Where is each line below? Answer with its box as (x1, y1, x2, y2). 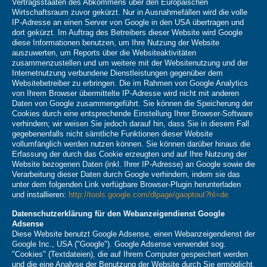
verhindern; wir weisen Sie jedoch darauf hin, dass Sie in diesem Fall (12, 119, 249, 129)
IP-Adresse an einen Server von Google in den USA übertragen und (12, 18, 244, 27)
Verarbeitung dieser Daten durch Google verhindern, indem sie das (12, 170, 240, 179)
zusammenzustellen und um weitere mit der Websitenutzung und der (12, 58, 248, 68)
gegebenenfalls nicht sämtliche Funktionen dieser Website (12, 129, 213, 139)
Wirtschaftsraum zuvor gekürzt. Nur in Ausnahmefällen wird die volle (12, 8, 247, 17)
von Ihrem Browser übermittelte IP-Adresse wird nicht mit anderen (12, 89, 239, 98)
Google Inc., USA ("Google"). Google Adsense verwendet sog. (12, 240, 226, 249)
